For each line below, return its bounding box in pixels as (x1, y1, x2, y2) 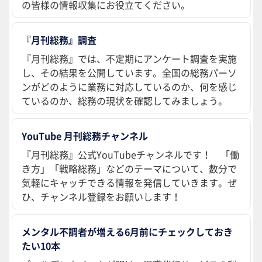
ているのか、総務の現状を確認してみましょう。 (22, 93, 227, 108)
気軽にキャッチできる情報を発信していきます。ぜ (22, 175, 237, 189)
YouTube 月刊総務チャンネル (22, 128, 148, 143)
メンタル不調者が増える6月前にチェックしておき (22, 224, 233, 239)
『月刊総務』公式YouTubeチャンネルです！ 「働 (22, 147, 239, 161)
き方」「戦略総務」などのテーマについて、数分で (22, 161, 237, 175)
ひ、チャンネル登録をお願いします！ (22, 189, 181, 204)
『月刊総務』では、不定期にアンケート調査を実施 (22, 51, 237, 65)
